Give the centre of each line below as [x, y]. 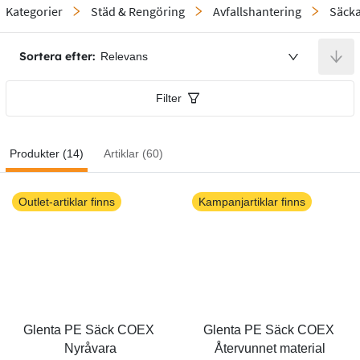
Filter [168, 98]
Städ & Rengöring [138, 11]
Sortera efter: [57, 56]
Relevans [124, 56]
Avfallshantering [257, 11]
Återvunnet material [270, 348]
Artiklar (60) [133, 153]
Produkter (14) [47, 153]
